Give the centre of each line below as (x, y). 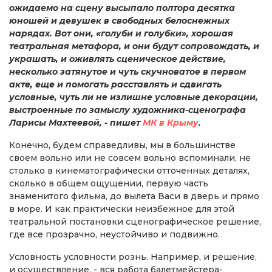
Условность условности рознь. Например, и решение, (133, 257)
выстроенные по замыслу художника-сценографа (127, 110)
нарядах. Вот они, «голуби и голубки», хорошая (121, 33)
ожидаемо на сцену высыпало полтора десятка (122, 8)
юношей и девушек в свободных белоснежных (119, 20)
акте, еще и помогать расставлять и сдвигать (115, 84)
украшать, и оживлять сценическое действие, (117, 59)
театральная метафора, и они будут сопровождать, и (134, 46)
